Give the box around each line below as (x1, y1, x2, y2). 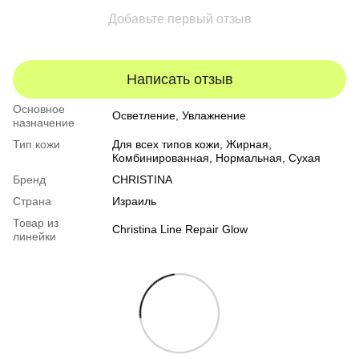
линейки (13, 230, 56, 244)
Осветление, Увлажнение (112, 109, 246, 123)
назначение (13, 116, 75, 130)
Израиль (112, 195, 156, 208)
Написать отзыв (126, 71, 233, 87)
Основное (13, 103, 65, 116)
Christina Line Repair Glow (112, 223, 248, 236)
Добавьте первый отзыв (107, 12, 252, 26)
